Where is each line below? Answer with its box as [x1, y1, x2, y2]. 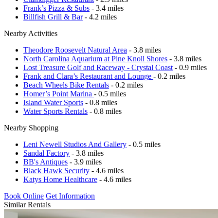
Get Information [46, 191, 95, 200]
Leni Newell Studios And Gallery [23, 140, 127, 148]
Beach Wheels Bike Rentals [23, 80, 109, 89]
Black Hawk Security [23, 166, 90, 175]
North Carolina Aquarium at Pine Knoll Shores [23, 54, 167, 63]
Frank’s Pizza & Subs [23, 3, 90, 12]
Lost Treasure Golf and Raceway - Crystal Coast [23, 63, 173, 72]
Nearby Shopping [4, 123, 58, 132]
